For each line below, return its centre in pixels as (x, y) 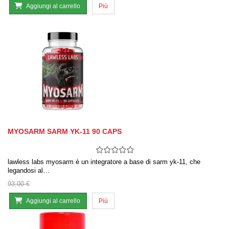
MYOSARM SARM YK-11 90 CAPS (65, 132)
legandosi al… (29, 171)
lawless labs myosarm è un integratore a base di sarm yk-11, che (104, 162)
